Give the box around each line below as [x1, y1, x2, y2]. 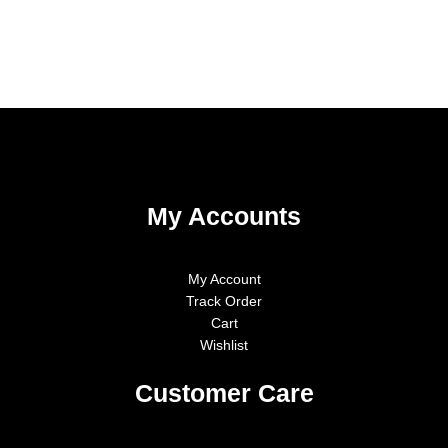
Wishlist [200, 338, 248, 354]
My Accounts [147, 201, 301, 230]
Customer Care [134, 379, 314, 408]
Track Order [186, 294, 262, 310]
